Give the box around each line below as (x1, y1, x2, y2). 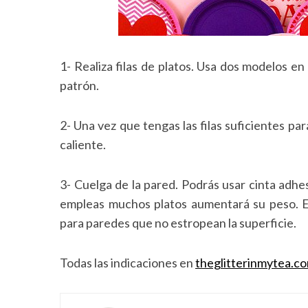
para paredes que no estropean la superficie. (60, 215, 296, 231)
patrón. (60, 78, 99, 93)
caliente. (60, 137, 106, 153)
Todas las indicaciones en (60, 255, 195, 271)
